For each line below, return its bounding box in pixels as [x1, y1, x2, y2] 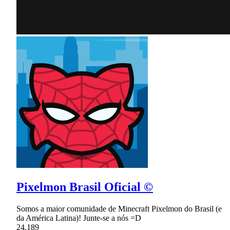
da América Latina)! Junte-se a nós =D [16, 213, 141, 222]
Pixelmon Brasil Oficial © [16, 180, 153, 194]
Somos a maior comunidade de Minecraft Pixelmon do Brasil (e [16, 204, 222, 213]
